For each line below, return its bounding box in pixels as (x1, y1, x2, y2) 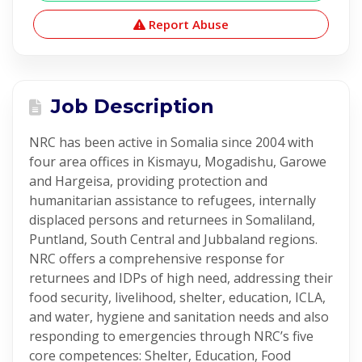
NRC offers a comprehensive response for (29, 250, 284, 267)
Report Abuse (145, 16, 229, 32)
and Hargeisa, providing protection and (29, 172, 267, 190)
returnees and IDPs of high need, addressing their (29, 269, 333, 287)
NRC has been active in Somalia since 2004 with (29, 133, 314, 151)
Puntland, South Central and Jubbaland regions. (29, 230, 318, 248)
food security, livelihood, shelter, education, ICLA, (29, 288, 326, 306)
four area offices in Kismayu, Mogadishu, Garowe (29, 153, 326, 170)
